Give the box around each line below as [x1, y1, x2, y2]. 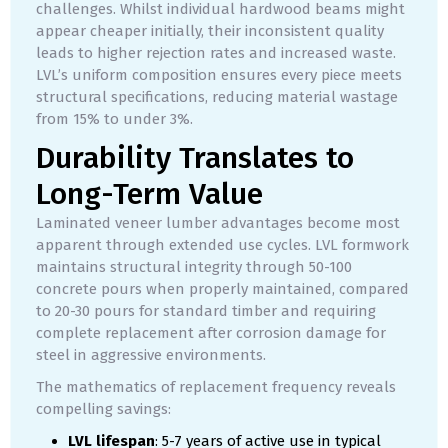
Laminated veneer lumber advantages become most [36, 214, 400, 233]
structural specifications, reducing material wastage [36, 88, 398, 107]
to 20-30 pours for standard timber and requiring [36, 302, 376, 321]
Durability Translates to [36, 140, 354, 177]
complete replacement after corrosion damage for [36, 324, 386, 343]
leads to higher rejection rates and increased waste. [36, 44, 396, 63]
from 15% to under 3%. [36, 110, 193, 129]
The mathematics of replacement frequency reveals [36, 378, 396, 397]
